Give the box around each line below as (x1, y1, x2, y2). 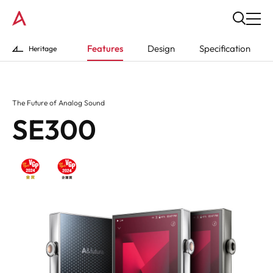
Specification (199, 43, 250, 54)
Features (87, 43, 123, 54)
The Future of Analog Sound (12, 98, 105, 107)
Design (147, 43, 175, 54)
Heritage (29, 44, 57, 53)
